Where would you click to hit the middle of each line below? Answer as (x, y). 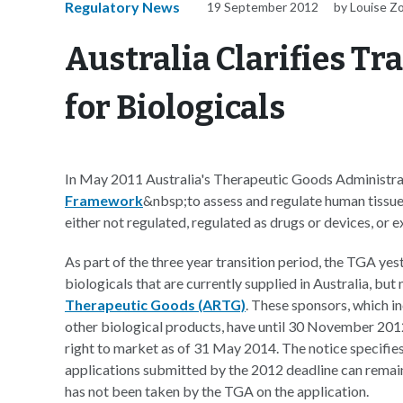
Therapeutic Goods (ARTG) (155, 304)
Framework (104, 200)
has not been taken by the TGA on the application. (217, 391)
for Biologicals (175, 108)
